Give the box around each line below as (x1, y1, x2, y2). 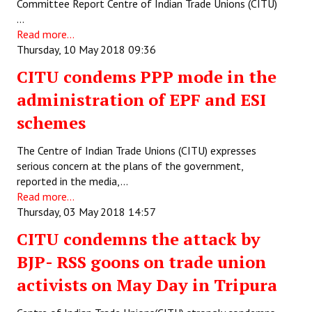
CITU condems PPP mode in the (17, 65, 276, 88)
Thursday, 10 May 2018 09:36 (17, 42, 156, 56)
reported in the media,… (17, 174, 128, 188)
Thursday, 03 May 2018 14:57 (17, 205, 156, 219)
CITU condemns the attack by (17, 228, 260, 250)
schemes (17, 111, 86, 134)
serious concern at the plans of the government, (17, 159, 243, 173)
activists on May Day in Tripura (17, 274, 277, 296)
